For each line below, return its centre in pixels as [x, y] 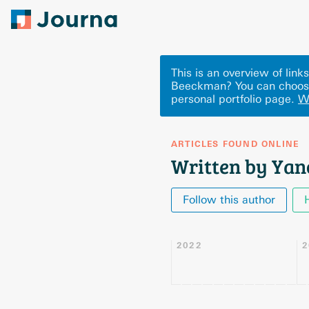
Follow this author [229, 200]
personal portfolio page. [233, 99]
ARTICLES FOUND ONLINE [235, 144]
